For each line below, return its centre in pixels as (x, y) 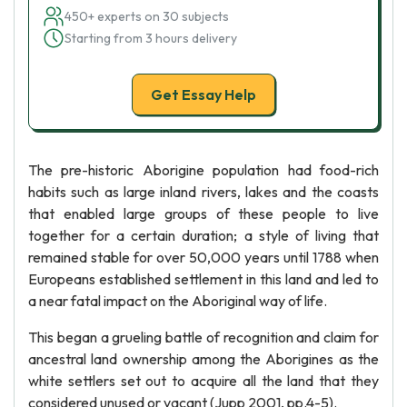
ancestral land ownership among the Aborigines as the (203, 359)
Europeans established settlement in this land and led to (203, 279)
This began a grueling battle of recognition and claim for (203, 337)
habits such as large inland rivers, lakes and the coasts (203, 192)
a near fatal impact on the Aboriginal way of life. (178, 301)
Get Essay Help (203, 94)
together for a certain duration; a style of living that (203, 235)
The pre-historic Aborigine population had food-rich (203, 170)
